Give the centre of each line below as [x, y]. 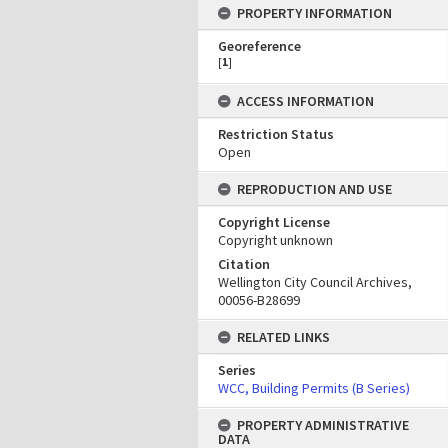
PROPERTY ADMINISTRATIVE [323, 425]
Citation [244, 264]
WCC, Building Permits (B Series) [314, 388]
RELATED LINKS [283, 337]
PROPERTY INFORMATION [314, 13]
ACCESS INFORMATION [305, 101]
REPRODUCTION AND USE [314, 189]
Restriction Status [276, 134]
